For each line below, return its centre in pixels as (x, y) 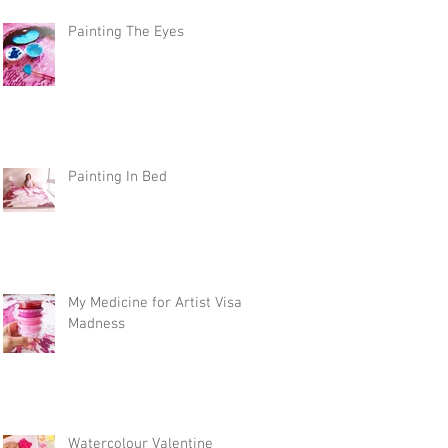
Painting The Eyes (126, 32)
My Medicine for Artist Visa (155, 303)
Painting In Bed (117, 177)
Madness (96, 324)
